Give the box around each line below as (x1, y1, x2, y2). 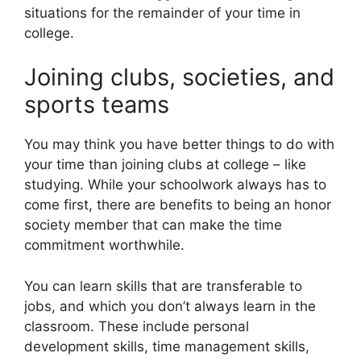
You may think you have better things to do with (24, 136, 334, 153)
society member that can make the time (24, 217, 282, 234)
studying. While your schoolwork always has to (24, 176, 326, 193)
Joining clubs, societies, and (24, 63, 334, 92)
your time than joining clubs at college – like (24, 156, 306, 173)
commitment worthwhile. (24, 237, 185, 254)
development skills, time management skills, (24, 338, 309, 355)
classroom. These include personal (24, 317, 249, 334)
